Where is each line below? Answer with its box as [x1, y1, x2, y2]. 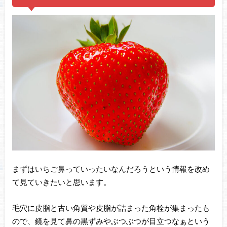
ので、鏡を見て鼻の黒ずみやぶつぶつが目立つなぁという [12, 216, 210, 225]
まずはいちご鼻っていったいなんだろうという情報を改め [12, 164, 210, 174]
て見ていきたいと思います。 [12, 177, 111, 187]
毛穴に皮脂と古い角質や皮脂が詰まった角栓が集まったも [12, 203, 210, 212]
